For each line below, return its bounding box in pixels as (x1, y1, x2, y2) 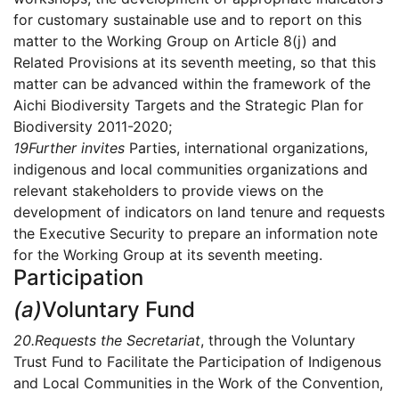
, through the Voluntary (200, 331, 355, 350)
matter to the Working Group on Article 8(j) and (13, 32, 337, 51)
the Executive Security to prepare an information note (13, 224, 378, 243)
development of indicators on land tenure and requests (13, 203, 385, 222)
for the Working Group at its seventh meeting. (13, 246, 322, 265)
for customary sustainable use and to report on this (13, 11, 362, 29)
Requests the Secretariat (35, 331, 200, 350)
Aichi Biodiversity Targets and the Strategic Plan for (13, 96, 363, 115)
